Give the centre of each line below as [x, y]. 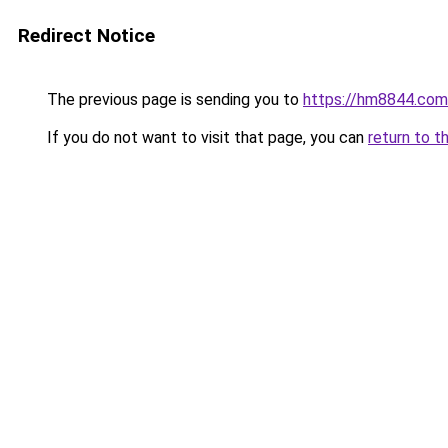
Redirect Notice [86, 35]
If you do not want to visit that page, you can [205, 137]
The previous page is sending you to [173, 99]
